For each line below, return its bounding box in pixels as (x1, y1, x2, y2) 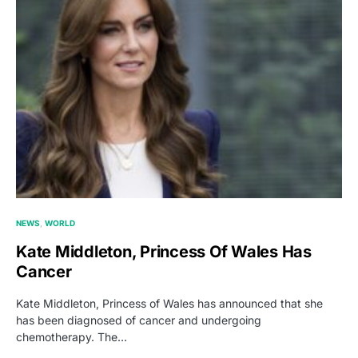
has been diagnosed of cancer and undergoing (16, 312, 261, 327)
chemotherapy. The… (16, 329, 127, 344)
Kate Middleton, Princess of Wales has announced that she (16, 296, 323, 310)
